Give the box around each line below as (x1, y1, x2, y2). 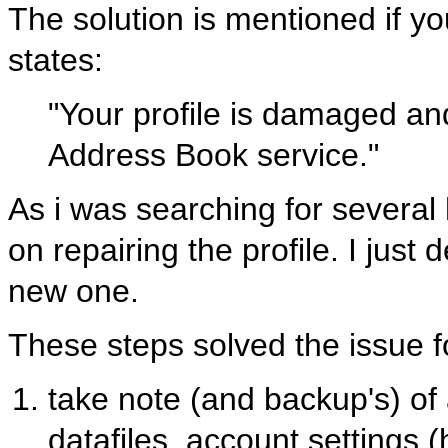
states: (8, 41, 103, 78)
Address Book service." (48, 136, 379, 173)
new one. (8, 272, 148, 309)
